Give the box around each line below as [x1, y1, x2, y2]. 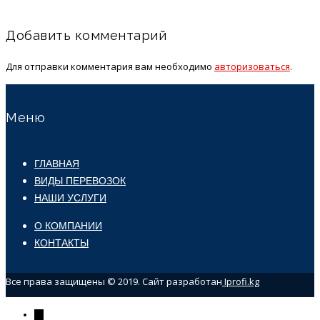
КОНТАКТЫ [34, 236, 89, 249]
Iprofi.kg [222, 274, 259, 288]
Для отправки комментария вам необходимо [6, 59, 214, 73]
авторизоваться [214, 59, 290, 73]
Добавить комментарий [6, 27, 166, 43]
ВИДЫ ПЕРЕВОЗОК [34, 174, 126, 186]
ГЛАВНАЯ [34, 157, 79, 169]
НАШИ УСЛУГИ [34, 191, 106, 204]
